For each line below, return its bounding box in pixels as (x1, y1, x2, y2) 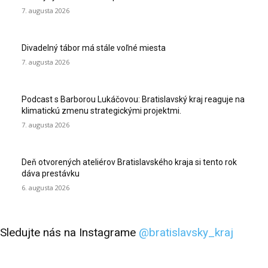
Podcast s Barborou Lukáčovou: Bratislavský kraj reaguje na (22, 95, 245, 105)
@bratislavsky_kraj (139, 226, 233, 240)
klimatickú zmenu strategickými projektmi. (22, 106, 181, 116)
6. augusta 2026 (22, 183, 69, 193)
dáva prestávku (22, 169, 80, 179)
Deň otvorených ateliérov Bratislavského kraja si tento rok (22, 157, 237, 167)
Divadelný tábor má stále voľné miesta (22, 43, 166, 53)
